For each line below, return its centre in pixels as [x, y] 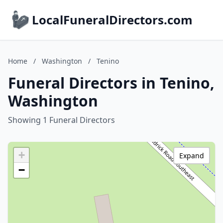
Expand [192, 156]
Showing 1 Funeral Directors [61, 120]
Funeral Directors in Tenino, [111, 83]
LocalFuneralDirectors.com [112, 20]
